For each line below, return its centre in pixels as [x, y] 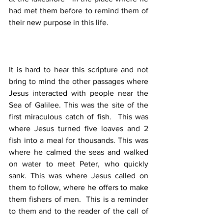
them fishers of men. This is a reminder [79, 199]
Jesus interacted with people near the [79, 93]
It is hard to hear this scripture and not [79, 70]
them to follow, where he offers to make [79, 188]
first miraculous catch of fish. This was [79, 117]
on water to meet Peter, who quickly [79, 164]
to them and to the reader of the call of [79, 211]
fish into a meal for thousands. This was [79, 140]
